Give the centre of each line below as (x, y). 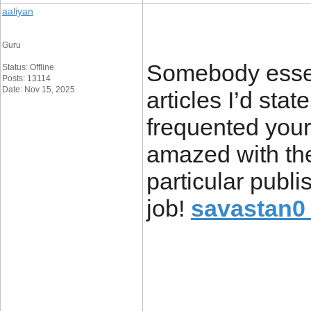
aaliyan (18, 11)
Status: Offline (28, 67)
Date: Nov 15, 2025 (39, 90)
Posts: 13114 (26, 78)
